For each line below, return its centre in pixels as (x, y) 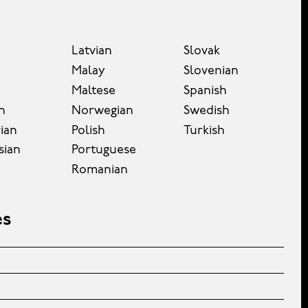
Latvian (91, 52)
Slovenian (211, 71)
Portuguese (103, 151)
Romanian (99, 170)
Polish (88, 131)
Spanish (206, 91)
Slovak (202, 52)
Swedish (207, 111)
